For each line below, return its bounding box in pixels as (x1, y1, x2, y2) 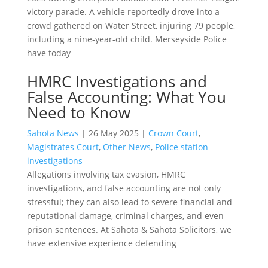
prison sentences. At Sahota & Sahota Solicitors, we (26, 223, 232, 235)
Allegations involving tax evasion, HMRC (26, 168, 185, 180)
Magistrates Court (26, 141, 99, 153)
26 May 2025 (88, 127, 139, 139)
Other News (102, 141, 151, 153)
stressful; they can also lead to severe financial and (26, 196, 232, 208)
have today (26, 47, 71, 59)
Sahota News (26, 127, 79, 139)
